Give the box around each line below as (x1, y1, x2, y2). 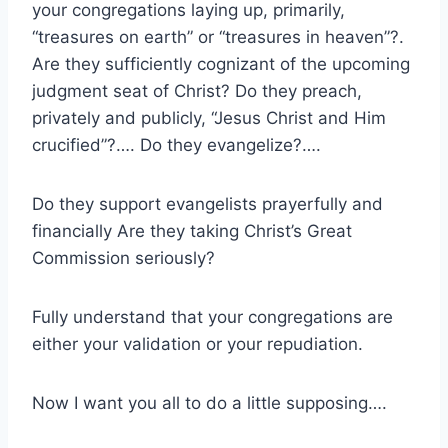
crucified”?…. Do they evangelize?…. (32, 134, 321, 155)
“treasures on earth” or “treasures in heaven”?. (32, 26, 404, 47)
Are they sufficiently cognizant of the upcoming (32, 53, 410, 74)
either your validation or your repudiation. (32, 333, 363, 354)
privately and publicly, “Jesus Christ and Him (32, 107, 386, 128)
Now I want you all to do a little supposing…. (32, 392, 387, 413)
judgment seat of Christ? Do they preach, (32, 80, 362, 101)
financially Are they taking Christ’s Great (32, 220, 352, 241)
